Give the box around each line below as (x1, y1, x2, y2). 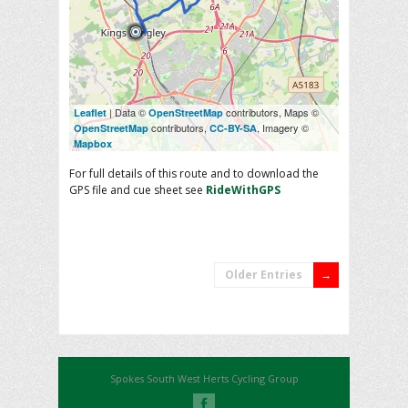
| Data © (107, 104, 148, 119)
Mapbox (74, 136, 112, 150)
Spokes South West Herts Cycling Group (109, 371, 299, 385)
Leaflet (74, 105, 107, 119)
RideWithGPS (206, 181, 280, 198)
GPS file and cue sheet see (69, 181, 206, 198)
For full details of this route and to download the (69, 165, 319, 181)
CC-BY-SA (209, 120, 257, 135)
